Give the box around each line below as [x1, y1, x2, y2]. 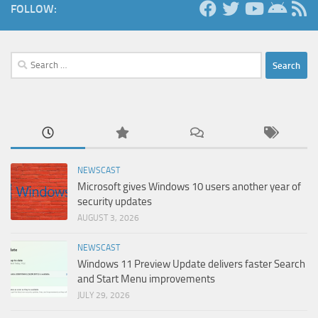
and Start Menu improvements [77, 273, 215, 286]
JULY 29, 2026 [77, 290, 130, 301]
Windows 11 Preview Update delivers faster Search [77, 258, 305, 271]
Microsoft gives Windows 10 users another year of [77, 180, 301, 194]
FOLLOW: [11, 2, 57, 16]
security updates [77, 195, 152, 209]
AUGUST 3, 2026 [77, 213, 139, 224]
